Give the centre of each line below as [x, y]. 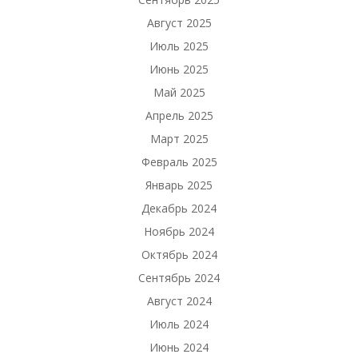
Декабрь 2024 [179, 208]
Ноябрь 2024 [179, 231]
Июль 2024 [179, 324]
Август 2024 [179, 301]
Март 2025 [179, 139]
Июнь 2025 [179, 69]
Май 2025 [179, 92]
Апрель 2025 [179, 115]
